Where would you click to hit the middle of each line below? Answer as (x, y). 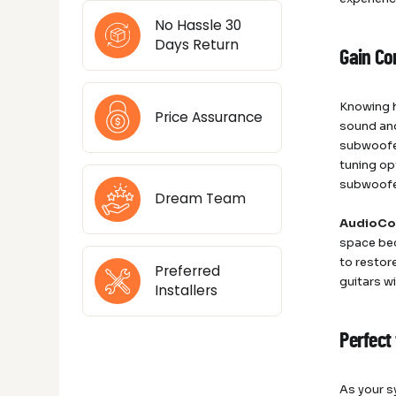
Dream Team (200, 199)
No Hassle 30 (198, 25)
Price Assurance (208, 117)
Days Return (196, 44)
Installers (186, 291)
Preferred (187, 271)
